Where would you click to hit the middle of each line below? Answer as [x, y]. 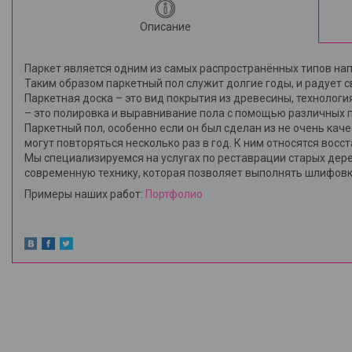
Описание [166, 26]
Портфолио [174, 194]
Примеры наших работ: [85, 194]
